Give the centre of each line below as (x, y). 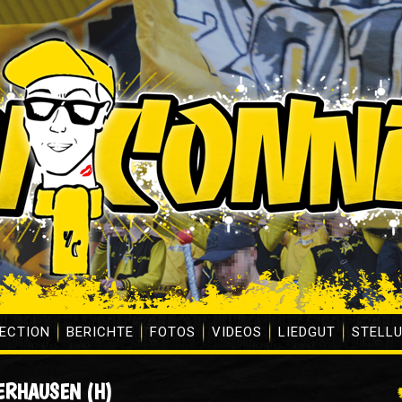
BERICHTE (100, 332)
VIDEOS (237, 332)
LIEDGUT (307, 332)
